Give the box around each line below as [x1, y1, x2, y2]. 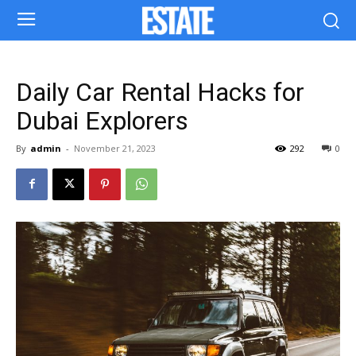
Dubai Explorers [16, 105, 207, 136]
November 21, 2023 [74, 141, 156, 154]
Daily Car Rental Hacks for [16, 76, 304, 107]
